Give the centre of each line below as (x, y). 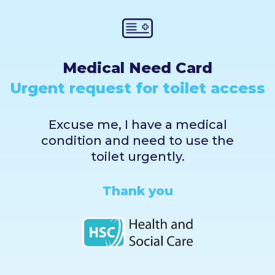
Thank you (137, 191)
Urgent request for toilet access (137, 88)
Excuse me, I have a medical (137, 125)
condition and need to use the (137, 141)
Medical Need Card (137, 68)
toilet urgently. (137, 157)
